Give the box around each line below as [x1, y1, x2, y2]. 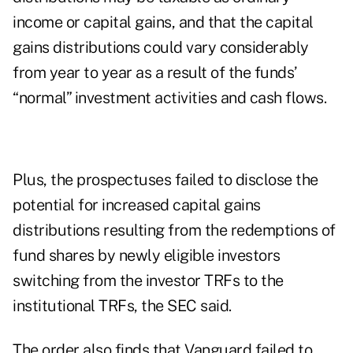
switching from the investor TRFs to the [13, 271, 284, 291]
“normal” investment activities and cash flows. [13, 88, 326, 108]
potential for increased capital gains [13, 195, 261, 215]
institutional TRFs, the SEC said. [13, 296, 232, 316]
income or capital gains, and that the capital [13, 13, 314, 32]
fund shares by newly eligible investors [13, 246, 281, 266]
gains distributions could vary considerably [13, 38, 309, 58]
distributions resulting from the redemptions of [13, 221, 336, 240]
